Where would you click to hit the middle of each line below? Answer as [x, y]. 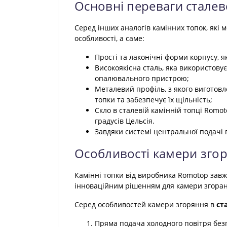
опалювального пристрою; [142, 78]
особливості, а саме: [109, 38]
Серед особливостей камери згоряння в [145, 204]
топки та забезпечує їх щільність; [154, 100]
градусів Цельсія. [125, 121]
